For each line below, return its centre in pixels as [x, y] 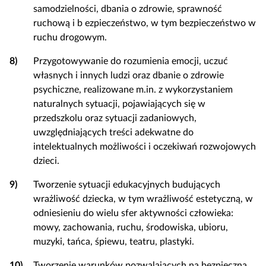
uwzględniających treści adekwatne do [113, 132]
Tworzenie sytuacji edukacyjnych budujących [127, 185]
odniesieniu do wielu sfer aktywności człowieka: [133, 213]
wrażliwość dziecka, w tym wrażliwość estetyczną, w [143, 199]
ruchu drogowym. [70, 37]
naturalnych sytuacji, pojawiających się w [119, 104]
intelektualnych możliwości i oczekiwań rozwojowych [145, 147]
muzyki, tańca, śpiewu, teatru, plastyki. [114, 242]
